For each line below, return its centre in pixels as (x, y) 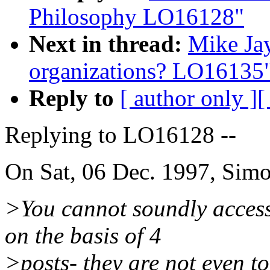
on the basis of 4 (83, 235)
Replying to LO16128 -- (121, 134)
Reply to (74, 98)
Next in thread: (105, 43)
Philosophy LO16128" (137, 16)
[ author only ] (189, 98)
